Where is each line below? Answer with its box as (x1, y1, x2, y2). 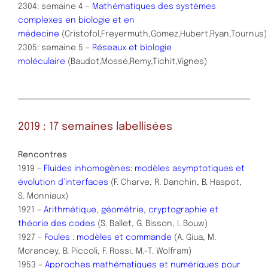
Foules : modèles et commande (44, 233, 172, 242)
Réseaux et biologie (92, 44, 172, 53)
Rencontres (18, 150, 67, 159)
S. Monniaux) (18, 191, 68, 200)
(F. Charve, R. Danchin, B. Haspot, (108, 178, 242, 187)
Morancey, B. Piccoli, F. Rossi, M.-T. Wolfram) (18, 246, 191, 255)
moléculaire (18, 57, 65, 66)
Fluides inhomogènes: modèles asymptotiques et (44, 164, 245, 173)
